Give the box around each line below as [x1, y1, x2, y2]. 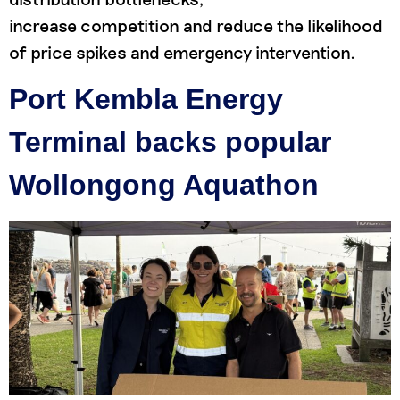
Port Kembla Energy [9, 82, 283, 115]
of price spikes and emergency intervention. [9, 40, 355, 62]
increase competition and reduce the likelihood [9, 13, 383, 36]
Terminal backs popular [9, 125, 331, 158]
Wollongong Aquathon [9, 168, 319, 201]
